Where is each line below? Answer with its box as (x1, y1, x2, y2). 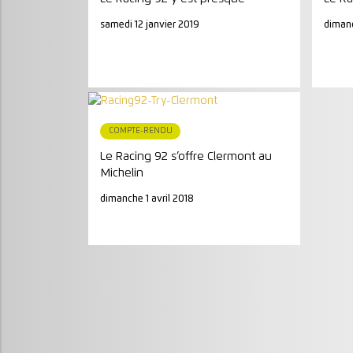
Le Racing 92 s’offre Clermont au (100, 150, 273, 163)
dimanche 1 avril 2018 (100, 193, 195, 204)
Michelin (100, 167, 144, 180)
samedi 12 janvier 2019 (100, 19, 200, 30)
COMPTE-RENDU (108, 126, 173, 135)
